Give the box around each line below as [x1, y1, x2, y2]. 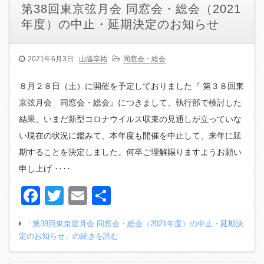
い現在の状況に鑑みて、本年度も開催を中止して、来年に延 [19, 131, 242, 141]
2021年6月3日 [28, 55, 74, 64]
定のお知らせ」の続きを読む [19, 232, 118, 241]
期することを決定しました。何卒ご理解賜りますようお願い [19, 147, 242, 157]
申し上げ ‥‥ [19, 164, 71, 174]
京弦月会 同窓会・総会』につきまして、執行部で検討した [19, 98, 242, 108]
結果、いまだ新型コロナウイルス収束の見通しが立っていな [19, 114, 242, 124]
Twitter [64, 185, 120, 207]
